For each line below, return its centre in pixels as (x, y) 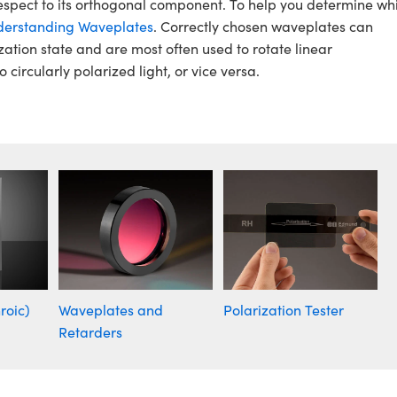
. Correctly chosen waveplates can (263, 27)
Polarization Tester (284, 310)
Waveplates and (111, 310)
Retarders (90, 332)
